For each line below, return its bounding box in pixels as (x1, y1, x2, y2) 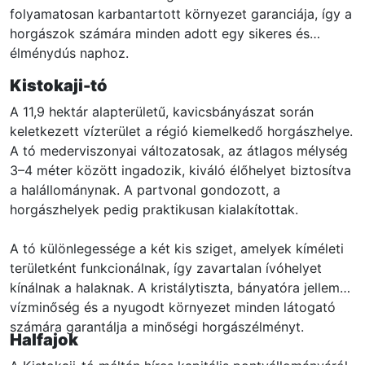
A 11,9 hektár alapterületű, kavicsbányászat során (10, 103, 314, 121)
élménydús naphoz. (10, 45, 129, 62)
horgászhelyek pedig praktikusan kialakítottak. (10, 201, 298, 218)
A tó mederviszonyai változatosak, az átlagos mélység (10, 143, 348, 160)
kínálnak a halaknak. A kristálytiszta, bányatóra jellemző (10, 279, 355, 297)
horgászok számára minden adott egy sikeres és (10, 25, 310, 42)
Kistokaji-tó (10, 76, 108, 96)
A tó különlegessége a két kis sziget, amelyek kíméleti (10, 240, 344, 257)
